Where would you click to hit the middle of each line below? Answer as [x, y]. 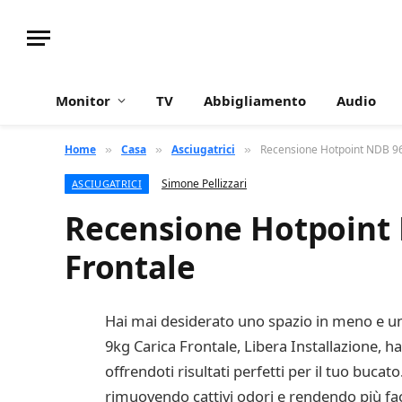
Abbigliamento [255, 100]
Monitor [83, 100]
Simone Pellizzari [204, 184]
